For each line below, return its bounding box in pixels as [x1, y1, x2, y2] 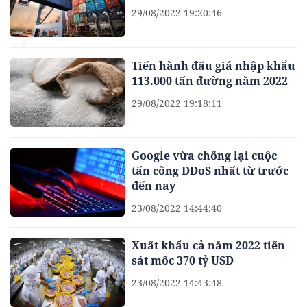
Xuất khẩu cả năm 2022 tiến [132, 238, 286, 254]
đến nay [132, 177, 176, 193]
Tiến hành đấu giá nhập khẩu [132, 58, 296, 73]
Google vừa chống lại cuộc [132, 147, 278, 163]
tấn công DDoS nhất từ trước [132, 162, 289, 178]
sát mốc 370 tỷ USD [132, 253, 234, 269]
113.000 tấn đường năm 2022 [132, 73, 288, 88]
